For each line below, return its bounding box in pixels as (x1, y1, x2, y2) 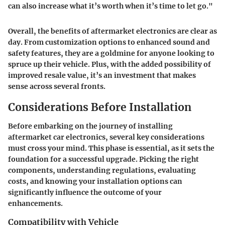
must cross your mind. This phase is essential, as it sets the (8, 144, 214, 153)
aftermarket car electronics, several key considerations (8, 133, 204, 142)
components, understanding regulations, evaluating (8, 166, 196, 175)
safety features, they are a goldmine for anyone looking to (8, 48, 214, 58)
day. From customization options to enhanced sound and (8, 37, 210, 47)
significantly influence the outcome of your (8, 188, 162, 197)
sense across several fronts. (8, 81, 105, 91)
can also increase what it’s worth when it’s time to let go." (8, 1, 213, 11)
